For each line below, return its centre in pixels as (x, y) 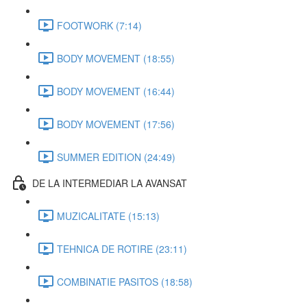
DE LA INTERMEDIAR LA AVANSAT (110, 183)
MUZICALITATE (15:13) (108, 216)
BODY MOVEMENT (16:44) (116, 91)
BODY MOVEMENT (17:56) (116, 124)
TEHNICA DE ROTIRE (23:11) (122, 248)
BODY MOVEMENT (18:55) (116, 58)
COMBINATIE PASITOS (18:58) (125, 281)
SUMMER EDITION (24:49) (116, 157)
